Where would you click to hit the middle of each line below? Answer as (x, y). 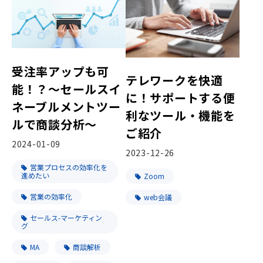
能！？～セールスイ (67, 89)
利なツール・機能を (181, 116)
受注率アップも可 (60, 71)
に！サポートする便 (181, 98)
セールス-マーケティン (66, 217)
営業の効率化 (51, 196)
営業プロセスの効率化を (69, 167)
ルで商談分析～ (55, 124)
